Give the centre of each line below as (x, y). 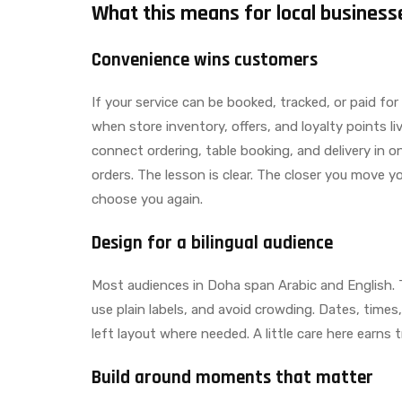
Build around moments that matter (232, 377)
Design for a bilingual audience (212, 242)
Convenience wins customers (205, 59)
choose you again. (147, 199)
